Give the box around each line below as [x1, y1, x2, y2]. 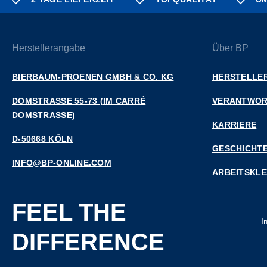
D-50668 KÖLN [12, 134, 73, 144]
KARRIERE [212, 120, 257, 129]
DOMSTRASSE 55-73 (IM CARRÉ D [12, 96, 146, 105]
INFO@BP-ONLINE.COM [12, 158, 112, 167]
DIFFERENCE [12, 229, 164, 255]
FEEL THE [12, 199, 126, 225]
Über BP [212, 43, 249, 53]
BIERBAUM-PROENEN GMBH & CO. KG [12, 72, 174, 82]
